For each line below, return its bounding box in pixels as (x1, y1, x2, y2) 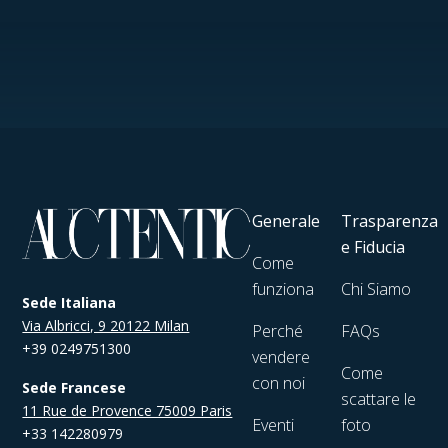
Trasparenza (341, 210, 439, 232)
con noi (252, 372, 306, 394)
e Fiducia (341, 236, 406, 258)
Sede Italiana (22, 292, 117, 312)
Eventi (252, 414, 295, 436)
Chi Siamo (341, 278, 412, 300)
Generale (252, 210, 321, 232)
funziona (252, 278, 315, 300)
